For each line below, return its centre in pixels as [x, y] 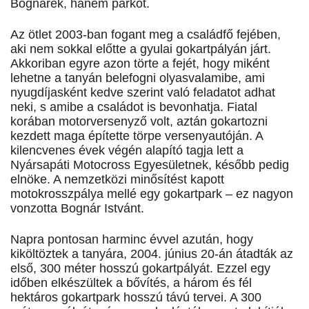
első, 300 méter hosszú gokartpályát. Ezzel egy [140, 269]
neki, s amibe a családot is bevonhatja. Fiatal [134, 107]
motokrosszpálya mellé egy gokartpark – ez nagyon [152, 194]
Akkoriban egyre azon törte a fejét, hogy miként [140, 64]
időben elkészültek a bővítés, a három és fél [131, 283]
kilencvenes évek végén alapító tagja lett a [127, 151]
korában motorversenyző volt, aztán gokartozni [139, 122]
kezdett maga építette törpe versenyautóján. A [137, 136]
